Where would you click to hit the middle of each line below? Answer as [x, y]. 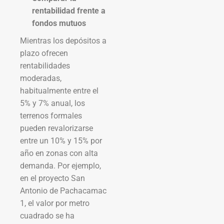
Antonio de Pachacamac [63, 190]
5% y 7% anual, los [52, 103]
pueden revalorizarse [56, 128]
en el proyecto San [52, 178]
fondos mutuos [59, 23]
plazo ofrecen [44, 53]
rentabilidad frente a [69, 10]
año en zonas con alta [59, 153]
